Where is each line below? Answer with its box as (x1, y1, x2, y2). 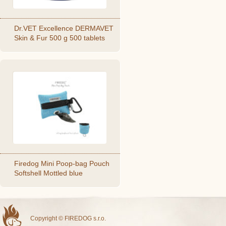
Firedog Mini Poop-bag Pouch (14, 159, 109, 167)
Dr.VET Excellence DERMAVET (14, 24, 114, 32)
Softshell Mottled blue (14, 169, 83, 177)
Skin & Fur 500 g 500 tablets (14, 34, 105, 42)
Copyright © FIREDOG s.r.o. (30, 215, 106, 222)
